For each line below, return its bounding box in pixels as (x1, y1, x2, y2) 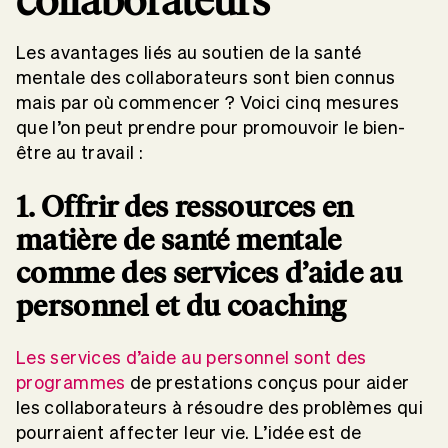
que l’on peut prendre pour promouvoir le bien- (16, 118, 406, 138)
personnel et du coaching (16, 287, 347, 325)
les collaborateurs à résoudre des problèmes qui (16, 397, 423, 417)
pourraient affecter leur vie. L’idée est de (16, 422, 362, 442)
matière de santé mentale (16, 221, 342, 259)
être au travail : (16, 143, 144, 163)
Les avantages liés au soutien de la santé (16, 43, 362, 63)
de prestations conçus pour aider (125, 372, 410, 392)
